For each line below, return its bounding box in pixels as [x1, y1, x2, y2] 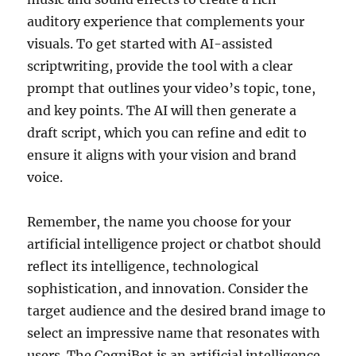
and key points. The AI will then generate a [27, 102, 297, 118]
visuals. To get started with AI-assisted [27, 35, 273, 52]
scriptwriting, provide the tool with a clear [27, 57, 293, 74]
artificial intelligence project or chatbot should [27, 235, 322, 252]
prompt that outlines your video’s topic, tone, [27, 79, 316, 96]
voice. [27, 168, 64, 185]
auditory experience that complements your [27, 13, 305, 29]
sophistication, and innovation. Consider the [27, 280, 309, 296]
